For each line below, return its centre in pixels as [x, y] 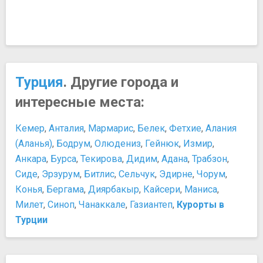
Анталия [66, 128]
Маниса [201, 189]
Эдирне [176, 174]
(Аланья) [34, 144]
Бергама [65, 189]
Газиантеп [151, 205]
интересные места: [80, 102]
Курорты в [200, 205]
